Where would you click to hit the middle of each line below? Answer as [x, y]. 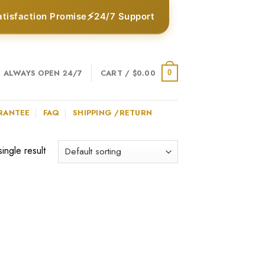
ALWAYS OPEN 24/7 [43, 73]
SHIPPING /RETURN [113, 112]
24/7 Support [124, 16]
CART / [116, 73]
